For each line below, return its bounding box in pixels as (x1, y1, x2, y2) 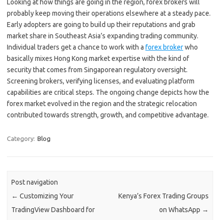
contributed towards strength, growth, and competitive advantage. (7, 110, 209, 119)
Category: (7, 135, 36, 142)
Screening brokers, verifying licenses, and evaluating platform (7, 77, 194, 85)
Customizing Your (18, 192, 74, 200)
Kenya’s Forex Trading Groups (118, 192, 209, 200)
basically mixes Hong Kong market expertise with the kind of (7, 54, 189, 62)
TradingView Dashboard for (11, 206, 95, 214)
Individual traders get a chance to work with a (7, 43, 145, 51)
